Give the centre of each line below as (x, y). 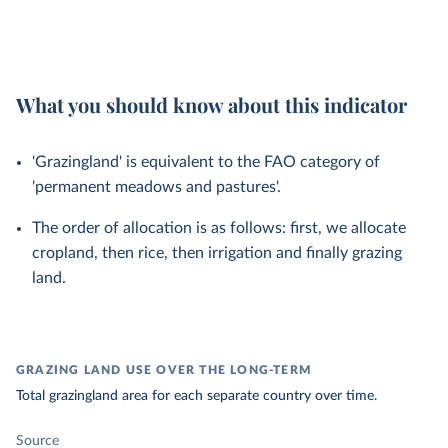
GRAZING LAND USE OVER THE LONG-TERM (164, 370)
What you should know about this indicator (211, 104)
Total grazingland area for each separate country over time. (196, 396)
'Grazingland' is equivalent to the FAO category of (206, 162)
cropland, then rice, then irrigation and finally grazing (217, 253)
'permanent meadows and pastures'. (156, 187)
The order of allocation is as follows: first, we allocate (219, 228)
